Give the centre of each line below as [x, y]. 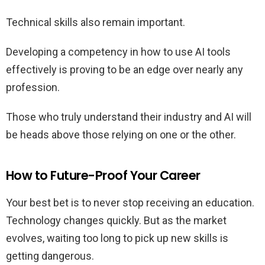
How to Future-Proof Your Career [103, 176]
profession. [33, 88]
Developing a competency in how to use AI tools [118, 52]
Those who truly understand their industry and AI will [129, 117]
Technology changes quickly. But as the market [116, 221]
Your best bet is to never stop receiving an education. [130, 203]
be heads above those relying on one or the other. [121, 135]
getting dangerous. [50, 256]
